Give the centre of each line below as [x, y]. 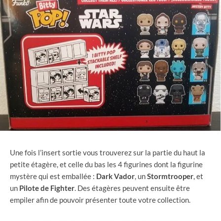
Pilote [29, 188]
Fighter [62, 188]
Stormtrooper [170, 176]
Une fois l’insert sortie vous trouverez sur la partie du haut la [108, 152]
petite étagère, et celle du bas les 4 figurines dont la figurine [106, 164]
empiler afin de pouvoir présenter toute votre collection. [100, 200]
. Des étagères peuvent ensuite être [132, 188]
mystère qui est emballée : [53, 176]
